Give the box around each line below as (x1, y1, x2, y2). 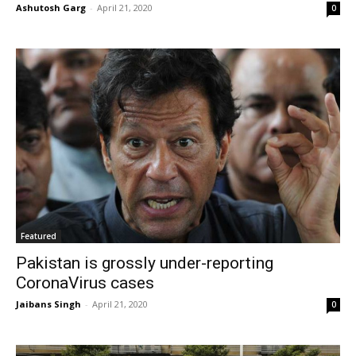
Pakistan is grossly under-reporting (16, 253, 273, 273)
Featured (21, 230, 56, 242)
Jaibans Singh (16, 297, 81, 310)
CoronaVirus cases (16, 273, 154, 292)
